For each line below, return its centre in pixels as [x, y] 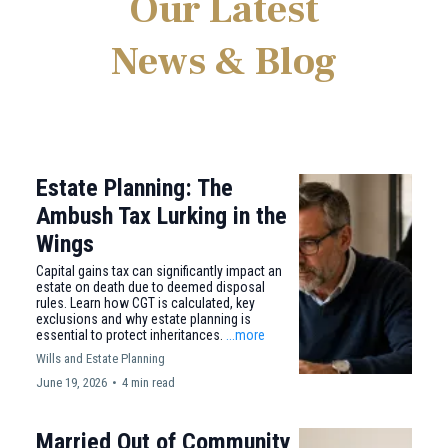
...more [245, 335]
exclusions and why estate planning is [143, 319]
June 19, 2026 [71, 382]
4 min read [148, 382]
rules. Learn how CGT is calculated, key [145, 303]
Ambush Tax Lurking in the [161, 216]
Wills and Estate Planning [100, 358]
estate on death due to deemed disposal [150, 287]
